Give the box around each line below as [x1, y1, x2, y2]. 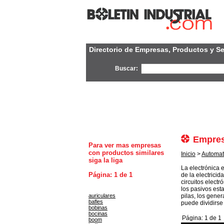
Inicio [181, 150, 195, 157]
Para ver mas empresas [88, 141, 161, 149]
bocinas [88, 210, 107, 216]
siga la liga [88, 156, 122, 164]
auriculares [88, 192, 115, 198]
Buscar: [115, 64, 141, 72]
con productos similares [88, 149, 164, 156]
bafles [88, 198, 103, 204]
